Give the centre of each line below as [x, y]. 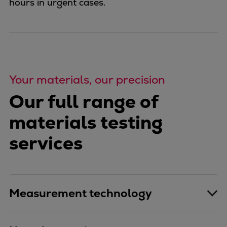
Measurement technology [81, 193]
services [46, 143]
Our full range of [84, 101]
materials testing [86, 122]
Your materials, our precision [87, 80]
